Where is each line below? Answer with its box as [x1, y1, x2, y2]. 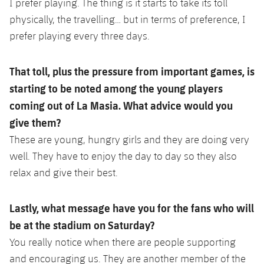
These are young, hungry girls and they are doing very [9, 133, 249, 146]
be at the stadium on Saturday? [9, 217, 154, 232]
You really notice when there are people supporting [9, 235, 236, 248]
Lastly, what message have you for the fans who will [9, 200, 254, 214]
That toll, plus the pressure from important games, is [9, 64, 255, 78]
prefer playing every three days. [9, 29, 150, 42]
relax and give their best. [9, 166, 118, 179]
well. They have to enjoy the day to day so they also [9, 149, 237, 162]
